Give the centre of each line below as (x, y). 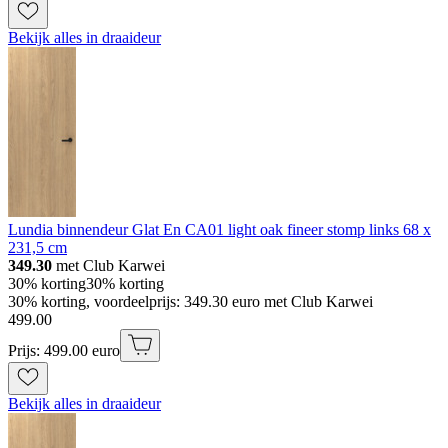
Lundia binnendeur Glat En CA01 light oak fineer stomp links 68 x (219, 229)
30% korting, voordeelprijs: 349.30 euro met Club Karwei (190, 301)
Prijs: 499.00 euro (64, 350)
